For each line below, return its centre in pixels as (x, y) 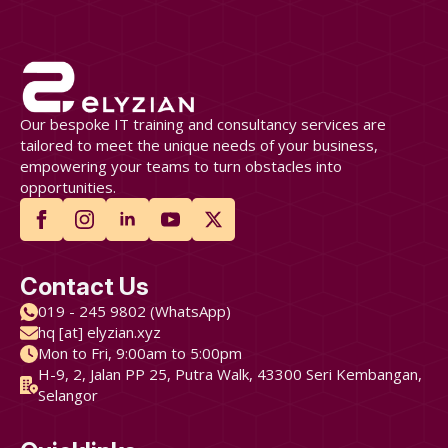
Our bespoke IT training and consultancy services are (203, 124)
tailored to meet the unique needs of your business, (199, 145)
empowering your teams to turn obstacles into (181, 166)
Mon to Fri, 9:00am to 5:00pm (140, 353)
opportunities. (68, 187)
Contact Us (84, 287)
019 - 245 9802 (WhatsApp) (134, 311)
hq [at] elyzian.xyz (99, 332)
